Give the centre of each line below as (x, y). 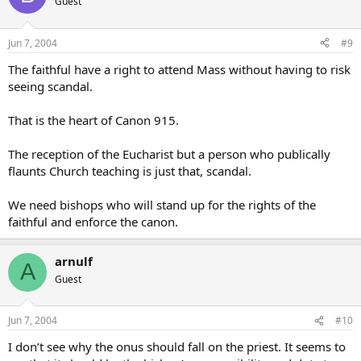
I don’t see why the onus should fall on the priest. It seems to (177, 346)
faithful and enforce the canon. (93, 221)
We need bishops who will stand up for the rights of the (162, 204)
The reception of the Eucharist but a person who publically (169, 154)
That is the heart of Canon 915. (93, 120)
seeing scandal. (50, 86)
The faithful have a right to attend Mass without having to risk (179, 69)
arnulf (74, 261)
